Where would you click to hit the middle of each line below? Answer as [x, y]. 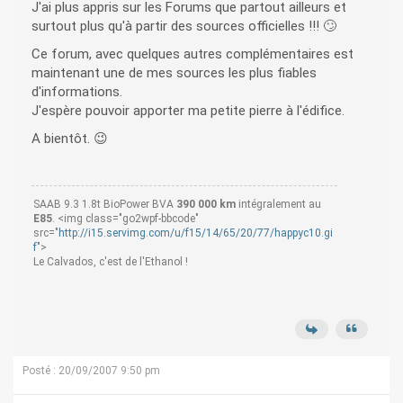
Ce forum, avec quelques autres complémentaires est [193, 54]
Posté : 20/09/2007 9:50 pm [91, 371]
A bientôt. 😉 [70, 139]
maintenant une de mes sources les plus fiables [174, 73]
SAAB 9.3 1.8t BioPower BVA [105, 205]
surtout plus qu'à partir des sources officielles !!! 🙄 [184, 27]
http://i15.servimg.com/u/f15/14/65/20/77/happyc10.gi [196, 233]
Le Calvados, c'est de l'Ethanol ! [111, 262]
